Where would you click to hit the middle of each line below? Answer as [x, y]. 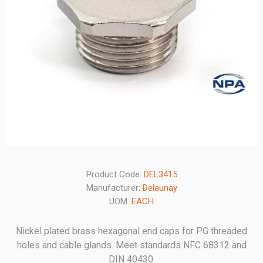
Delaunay [160, 188]
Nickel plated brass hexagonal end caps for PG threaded [131, 231]
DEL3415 [160, 174]
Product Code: [114, 174]
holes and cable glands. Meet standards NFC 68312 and [131, 245]
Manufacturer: [113, 188]
